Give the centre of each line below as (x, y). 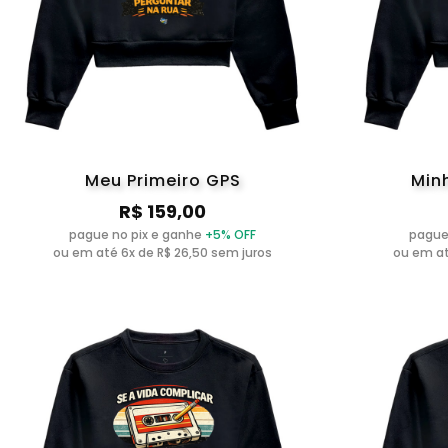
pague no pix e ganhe (137, 235)
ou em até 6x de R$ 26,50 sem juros (163, 253)
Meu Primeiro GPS (162, 181)
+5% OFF (231, 235)
